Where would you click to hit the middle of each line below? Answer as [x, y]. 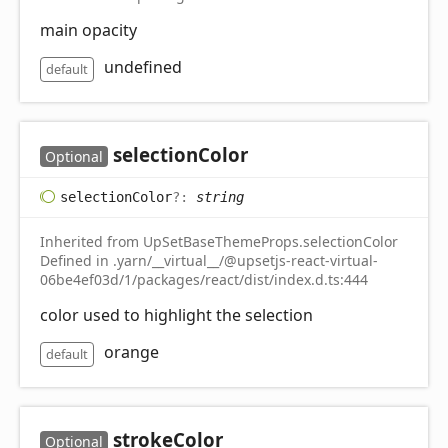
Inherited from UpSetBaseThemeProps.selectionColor [219, 241]
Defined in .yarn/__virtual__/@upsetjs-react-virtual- [209, 260]
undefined [143, 66]
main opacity [88, 29]
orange [131, 351]
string [220, 196]
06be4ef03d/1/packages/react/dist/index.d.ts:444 [204, 279]
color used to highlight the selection [176, 314]
